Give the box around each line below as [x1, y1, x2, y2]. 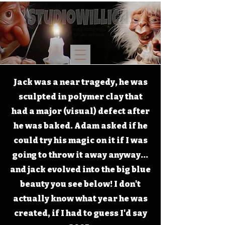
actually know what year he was [13, 194, 148, 203]
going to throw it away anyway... [13, 150, 148, 160]
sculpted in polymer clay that [18, 92, 143, 101]
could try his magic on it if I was [13, 136, 148, 145]
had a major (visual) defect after [11, 106, 150, 116]
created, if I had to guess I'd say [14, 208, 147, 218]
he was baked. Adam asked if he [13, 121, 148, 131]
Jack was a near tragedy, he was [13, 77, 148, 87]
